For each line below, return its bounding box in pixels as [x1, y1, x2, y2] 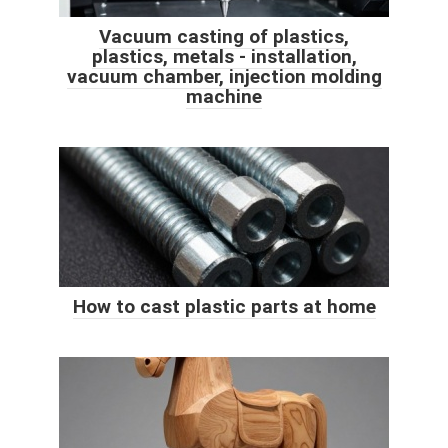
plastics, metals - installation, [91, 44, 357, 68]
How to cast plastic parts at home [72, 294, 376, 318]
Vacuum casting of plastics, [99, 24, 349, 48]
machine [186, 84, 262, 108]
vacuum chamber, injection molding [66, 64, 382, 88]
